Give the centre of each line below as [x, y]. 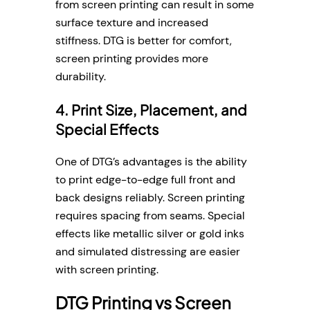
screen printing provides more [132, 59]
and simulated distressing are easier [148, 252]
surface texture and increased [132, 23]
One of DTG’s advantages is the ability [151, 162]
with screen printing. [107, 270]
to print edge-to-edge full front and [145, 180]
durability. [81, 77]
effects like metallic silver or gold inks [150, 234]
